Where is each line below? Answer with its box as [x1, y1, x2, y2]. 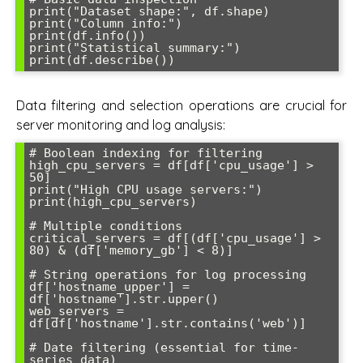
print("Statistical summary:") [29, 40, 241, 55]
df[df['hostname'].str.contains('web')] [29, 316, 306, 331]
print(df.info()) [29, 28, 146, 43]
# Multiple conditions [29, 219, 182, 234]
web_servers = [29, 304, 124, 319]
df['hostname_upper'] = [29, 280, 190, 295]
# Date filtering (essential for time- [29, 340, 299, 356]
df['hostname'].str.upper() [29, 292, 219, 307]
